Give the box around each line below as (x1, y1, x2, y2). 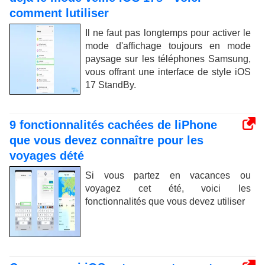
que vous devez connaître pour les (9, 133, 203, 147)
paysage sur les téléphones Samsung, (85, 53, 251, 64)
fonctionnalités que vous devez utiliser (85, 196, 245, 206)
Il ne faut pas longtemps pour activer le (85, 27, 251, 38)
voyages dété (9, 148, 84, 162)
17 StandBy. (85, 79, 136, 90)
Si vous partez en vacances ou (85, 170, 251, 180)
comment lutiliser (9, 6, 109, 20)
